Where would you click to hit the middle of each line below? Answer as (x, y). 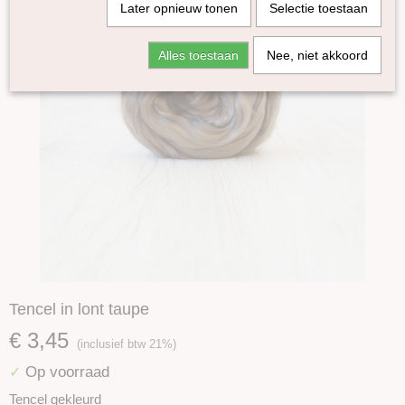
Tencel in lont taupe (79, 309)
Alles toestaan (198, 55)
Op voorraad (65, 372)
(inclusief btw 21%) (127, 344)
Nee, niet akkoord (317, 55)
